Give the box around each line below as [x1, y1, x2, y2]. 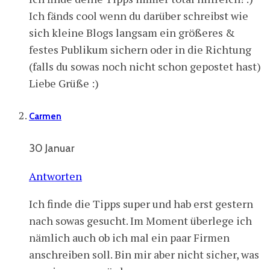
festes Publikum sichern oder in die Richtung [29, 42, 251, 57]
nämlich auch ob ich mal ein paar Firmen [29, 230, 230, 245]
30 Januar [29, 142, 75, 155]
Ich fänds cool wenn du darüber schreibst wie [29, 8, 248, 24]
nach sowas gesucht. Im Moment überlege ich [29, 213, 252, 228]
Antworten [29, 169, 82, 184]
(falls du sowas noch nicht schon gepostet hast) [29, 59, 261, 74]
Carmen [29, 111, 61, 122]
